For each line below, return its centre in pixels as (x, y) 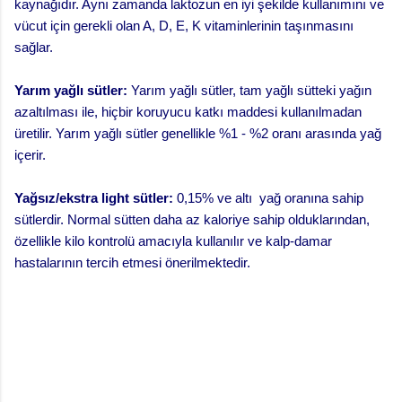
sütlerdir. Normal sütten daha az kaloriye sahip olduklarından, (192, 219)
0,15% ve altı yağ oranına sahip (268, 197)
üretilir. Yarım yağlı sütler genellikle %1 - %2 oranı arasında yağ (198, 133)
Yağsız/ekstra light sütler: (94, 197)
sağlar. (34, 47)
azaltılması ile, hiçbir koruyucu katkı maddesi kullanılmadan (188, 111)
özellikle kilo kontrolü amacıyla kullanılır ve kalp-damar (173, 240)
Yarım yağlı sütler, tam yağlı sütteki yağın (249, 90)
